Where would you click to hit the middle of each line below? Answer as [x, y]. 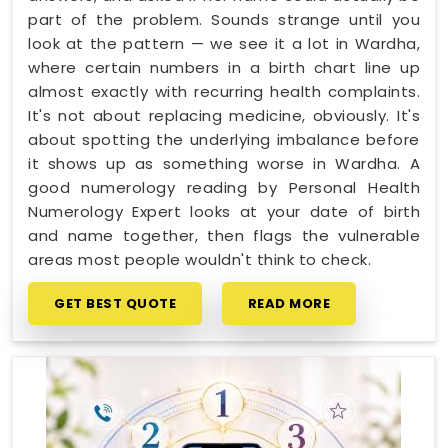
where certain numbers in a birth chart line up [224, 67]
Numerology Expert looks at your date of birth [224, 211]
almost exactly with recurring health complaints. [224, 91]
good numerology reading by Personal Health [224, 187]
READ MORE [288, 303]
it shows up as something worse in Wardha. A [224, 163]
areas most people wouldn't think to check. [199, 259]
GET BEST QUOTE [115, 303]
